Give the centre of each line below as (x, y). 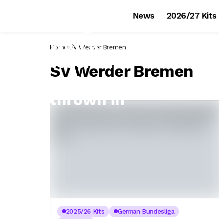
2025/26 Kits (85, 211)
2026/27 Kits (191, 16)
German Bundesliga (146, 211)
